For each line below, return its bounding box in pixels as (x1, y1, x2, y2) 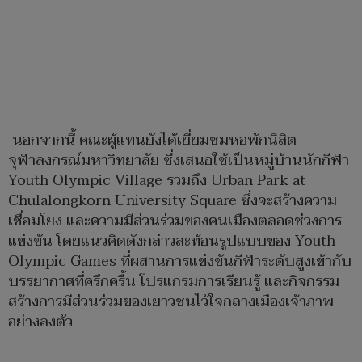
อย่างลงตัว (8, 309, 73, 335)
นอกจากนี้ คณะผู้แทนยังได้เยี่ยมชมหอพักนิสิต (8, 128, 297, 154)
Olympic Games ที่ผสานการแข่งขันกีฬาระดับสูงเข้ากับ (8, 249, 351, 275)
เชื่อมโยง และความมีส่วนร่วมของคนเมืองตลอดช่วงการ (8, 208, 342, 234)
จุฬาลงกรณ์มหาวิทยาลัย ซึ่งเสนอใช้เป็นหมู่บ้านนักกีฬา (8, 148, 349, 174)
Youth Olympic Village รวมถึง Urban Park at (8, 168, 305, 194)
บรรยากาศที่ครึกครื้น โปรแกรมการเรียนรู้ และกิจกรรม (8, 269, 339, 295)
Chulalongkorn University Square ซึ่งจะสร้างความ (8, 188, 337, 214)
